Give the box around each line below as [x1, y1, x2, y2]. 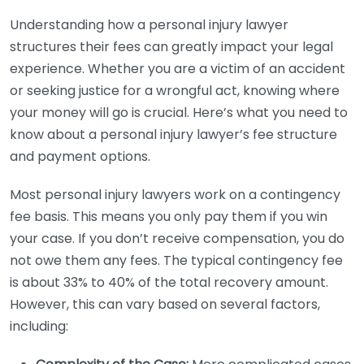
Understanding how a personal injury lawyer [10, 15, 288, 34]
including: [10, 317, 68, 336]
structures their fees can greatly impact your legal [10, 37, 333, 56]
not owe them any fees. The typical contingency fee [10, 251, 343, 270]
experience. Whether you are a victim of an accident [10, 59, 345, 78]
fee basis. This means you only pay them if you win [10, 207, 327, 226]
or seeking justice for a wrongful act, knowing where [10, 81, 340, 100]
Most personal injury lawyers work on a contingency [10, 185, 340, 204]
